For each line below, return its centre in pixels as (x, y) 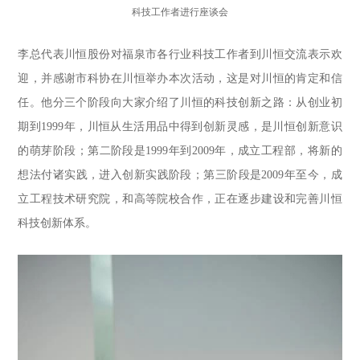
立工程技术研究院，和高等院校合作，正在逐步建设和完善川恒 (180, 199)
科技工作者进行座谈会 (180, 12)
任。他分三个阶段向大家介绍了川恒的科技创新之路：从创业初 (180, 102)
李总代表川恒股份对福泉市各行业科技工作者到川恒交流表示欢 (180, 54)
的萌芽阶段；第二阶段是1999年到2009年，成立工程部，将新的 (180, 151)
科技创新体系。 (57, 223)
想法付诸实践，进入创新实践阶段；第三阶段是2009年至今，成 (180, 175)
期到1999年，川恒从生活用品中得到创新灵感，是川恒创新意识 (180, 127)
